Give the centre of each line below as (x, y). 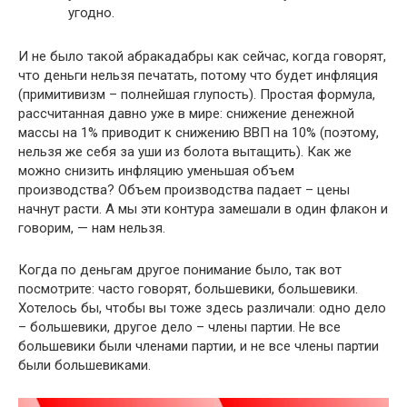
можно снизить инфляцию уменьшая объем (156, 171)
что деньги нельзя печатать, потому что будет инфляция (198, 76)
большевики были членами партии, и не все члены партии (199, 347)
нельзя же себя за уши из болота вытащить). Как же (185, 152)
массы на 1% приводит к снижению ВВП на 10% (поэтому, (199, 133)
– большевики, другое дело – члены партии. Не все (179, 328)
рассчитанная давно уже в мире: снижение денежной (186, 114)
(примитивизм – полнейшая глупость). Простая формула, (197, 95)
